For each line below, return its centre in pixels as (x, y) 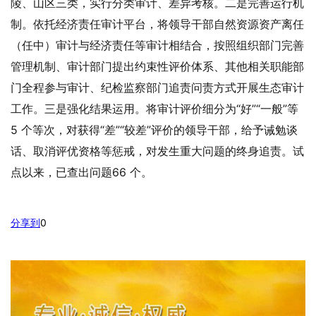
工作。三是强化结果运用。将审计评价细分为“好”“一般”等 (154, 108)
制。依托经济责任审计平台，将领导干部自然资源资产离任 (157, 24)
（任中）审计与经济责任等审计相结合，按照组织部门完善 (157, 45)
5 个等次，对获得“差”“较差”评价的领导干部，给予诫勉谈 (154, 129)
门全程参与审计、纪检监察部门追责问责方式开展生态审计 (157, 87)
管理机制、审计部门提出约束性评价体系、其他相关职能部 (157, 66)
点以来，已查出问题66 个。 (81, 172)
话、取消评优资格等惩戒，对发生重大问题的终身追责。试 (157, 151)
